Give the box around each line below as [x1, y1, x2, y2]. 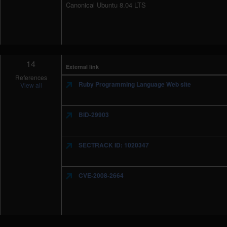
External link [66, 63, 99, 70]
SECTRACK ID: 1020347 [77, 140, 149, 149]
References [15, 73, 47, 82]
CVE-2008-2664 [77, 171, 124, 180]
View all [20, 81, 42, 89]
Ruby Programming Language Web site [77, 80, 192, 89]
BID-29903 [77, 110, 109, 119]
